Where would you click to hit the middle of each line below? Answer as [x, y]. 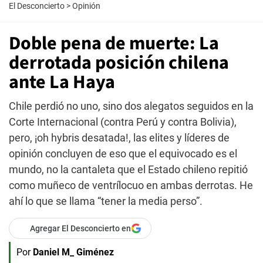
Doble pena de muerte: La [114, 43]
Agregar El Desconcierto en [80, 228]
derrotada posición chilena [119, 63]
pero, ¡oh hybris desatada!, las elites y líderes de [119, 138]
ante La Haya [62, 82]
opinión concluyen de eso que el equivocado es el [123, 154]
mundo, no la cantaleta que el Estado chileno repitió [128, 169]
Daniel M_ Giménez [73, 252]
